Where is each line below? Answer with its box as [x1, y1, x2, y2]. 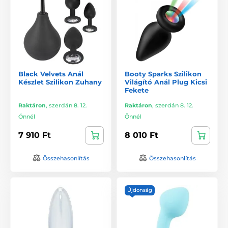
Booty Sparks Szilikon [125, 69, 202, 78]
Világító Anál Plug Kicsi [125, 77, 207, 86]
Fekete [125, 85, 149, 94]
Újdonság [127, 186, 152, 193]
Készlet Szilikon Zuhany [18, 77, 102, 86]
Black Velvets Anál [18, 69, 83, 78]
